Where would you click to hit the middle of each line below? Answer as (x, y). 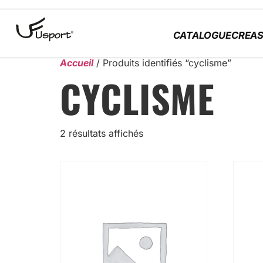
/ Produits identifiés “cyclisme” (162, 63)
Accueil (77, 63)
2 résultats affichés (102, 133)
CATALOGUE (202, 35)
